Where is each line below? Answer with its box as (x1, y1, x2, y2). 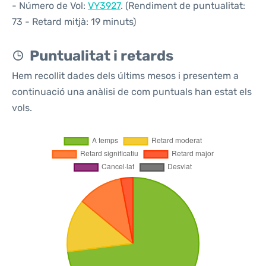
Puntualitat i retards (30, 47, 173, 64)
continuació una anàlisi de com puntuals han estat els (12, 86, 252, 97)
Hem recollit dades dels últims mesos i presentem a (12, 70, 239, 81)
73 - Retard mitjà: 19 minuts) (12, 16, 136, 27)
